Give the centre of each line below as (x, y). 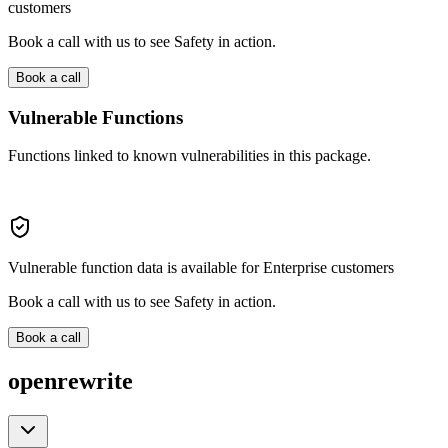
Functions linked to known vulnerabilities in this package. (189, 156)
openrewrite (70, 381)
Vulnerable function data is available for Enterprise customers (201, 268)
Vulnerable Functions (95, 117)
